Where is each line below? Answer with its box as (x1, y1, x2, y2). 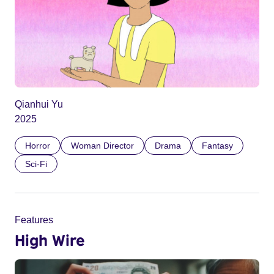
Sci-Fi (25, 158, 47, 169)
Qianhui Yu (15, 98, 63, 109)
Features (15, 214, 53, 225)
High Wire (15, 230, 85, 249)
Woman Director (71, 140, 134, 150)
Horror (25, 140, 50, 150)
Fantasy (202, 140, 233, 150)
